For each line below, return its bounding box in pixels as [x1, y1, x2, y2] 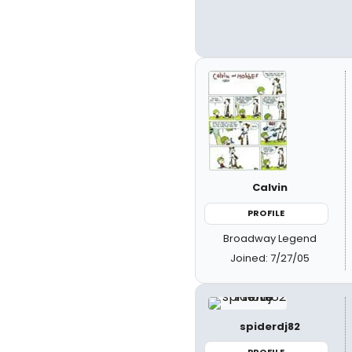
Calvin [252, 180, 288, 195]
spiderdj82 [240, 318, 301, 334]
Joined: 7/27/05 [230, 250, 310, 266]
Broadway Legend [223, 230, 317, 246]
